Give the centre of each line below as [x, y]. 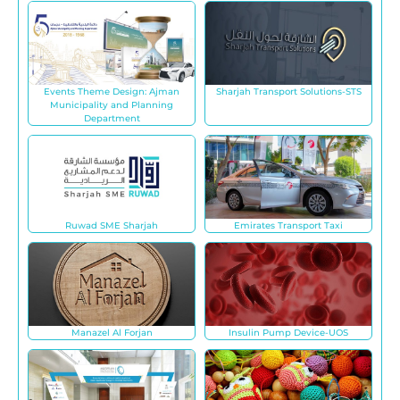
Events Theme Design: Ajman [112, 91]
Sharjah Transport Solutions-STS [288, 91]
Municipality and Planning [112, 104]
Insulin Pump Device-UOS [288, 332]
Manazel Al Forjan [112, 332]
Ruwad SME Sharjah [112, 225]
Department [112, 118]
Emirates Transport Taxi [288, 225]
